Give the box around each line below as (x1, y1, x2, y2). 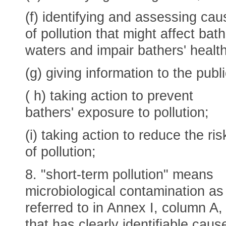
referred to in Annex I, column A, (25, 200, 222, 215)
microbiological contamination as (25, 184, 223, 199)
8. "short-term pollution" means (25, 167, 213, 182)
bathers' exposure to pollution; (25, 105, 209, 120)
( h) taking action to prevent (25, 88, 193, 103)
